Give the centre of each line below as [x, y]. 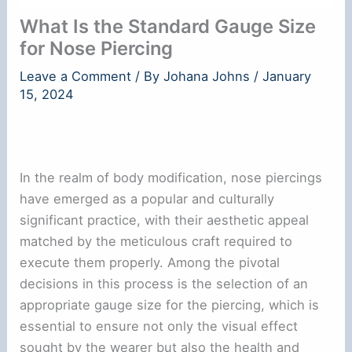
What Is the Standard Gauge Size [168, 26]
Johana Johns [209, 76]
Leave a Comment [76, 76]
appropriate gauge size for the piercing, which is [170, 305]
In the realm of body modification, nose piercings [171, 178]
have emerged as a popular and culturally [147, 199]
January [287, 76]
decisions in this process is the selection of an [164, 284]
